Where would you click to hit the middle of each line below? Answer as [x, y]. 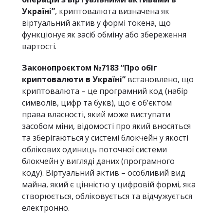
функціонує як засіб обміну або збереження [104, 35]
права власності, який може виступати [96, 114]
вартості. [39, 46]
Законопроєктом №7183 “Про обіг [90, 68]
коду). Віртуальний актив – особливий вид [104, 173]
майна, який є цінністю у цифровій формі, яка [109, 184]
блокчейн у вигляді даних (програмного [98, 161]
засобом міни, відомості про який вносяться [106, 126]
